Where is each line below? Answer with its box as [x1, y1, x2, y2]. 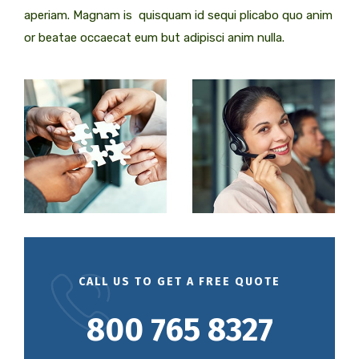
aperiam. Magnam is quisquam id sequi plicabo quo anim [24, 7, 333, 22]
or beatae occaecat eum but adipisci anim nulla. [24, 30, 284, 45]
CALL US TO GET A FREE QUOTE [79, 275, 280, 289]
